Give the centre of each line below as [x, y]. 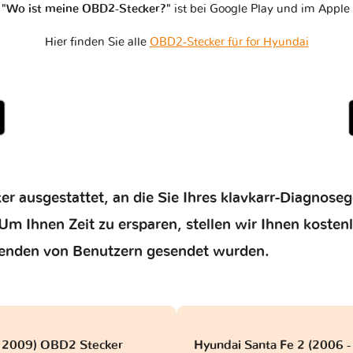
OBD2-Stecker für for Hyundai [229, 43]
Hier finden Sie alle [97, 43]
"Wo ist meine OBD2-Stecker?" [86, 9]
